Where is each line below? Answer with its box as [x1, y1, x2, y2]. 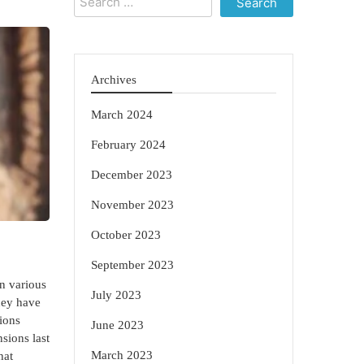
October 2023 [91, 228, 161, 241]
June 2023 [91, 318, 144, 331]
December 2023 [91, 168, 172, 181]
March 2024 [91, 108, 153, 121]
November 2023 [91, 198, 174, 211]
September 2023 [91, 258, 174, 271]
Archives [91, 73, 136, 86]
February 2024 [91, 138, 166, 151]
